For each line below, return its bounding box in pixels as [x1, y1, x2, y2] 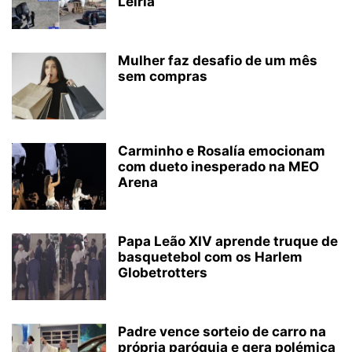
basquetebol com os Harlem [118, 249, 302, 266]
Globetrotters [118, 265, 207, 281]
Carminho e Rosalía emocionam [118, 143, 325, 159]
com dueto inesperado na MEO [118, 159, 319, 175]
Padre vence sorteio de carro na [118, 324, 326, 340]
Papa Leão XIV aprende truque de [118, 233, 338, 250]
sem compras [118, 68, 207, 85]
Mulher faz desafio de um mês [118, 53, 317, 69]
